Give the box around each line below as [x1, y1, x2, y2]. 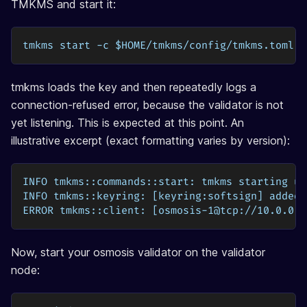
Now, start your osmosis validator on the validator [11, 245, 265, 259]
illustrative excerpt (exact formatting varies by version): [11, 133, 290, 147]
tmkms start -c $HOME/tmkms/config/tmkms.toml [23, 38, 294, 52]
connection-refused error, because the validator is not [11, 97, 284, 112]
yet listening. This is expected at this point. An [11, 115, 244, 130]
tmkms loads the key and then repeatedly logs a [11, 79, 256, 94]
